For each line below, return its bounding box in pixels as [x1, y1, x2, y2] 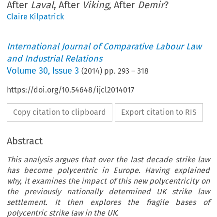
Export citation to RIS [121, 108, 197, 117]
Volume [7, 65, 39, 77]
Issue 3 [52, 65, 79, 77]
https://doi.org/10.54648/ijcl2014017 [7, 85, 135, 95]
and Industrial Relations [7, 53, 103, 64]
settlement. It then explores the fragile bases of [7, 198, 210, 207]
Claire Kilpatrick [7, 12, 64, 22]
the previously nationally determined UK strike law [7, 187, 210, 197]
